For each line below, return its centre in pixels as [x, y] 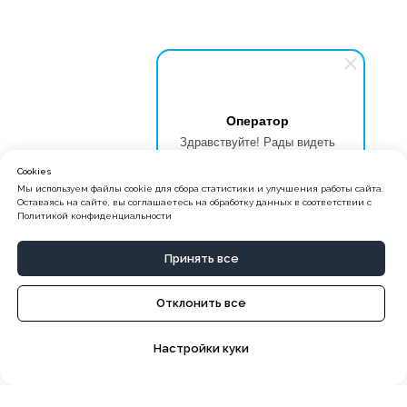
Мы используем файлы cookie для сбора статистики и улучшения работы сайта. [200, 188]
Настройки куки [201, 349]
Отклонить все [201, 303]
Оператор [258, 120]
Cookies [35, 171]
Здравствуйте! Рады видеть [258, 141]
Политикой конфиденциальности [94, 215]
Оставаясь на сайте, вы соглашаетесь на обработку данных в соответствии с [194, 202]
